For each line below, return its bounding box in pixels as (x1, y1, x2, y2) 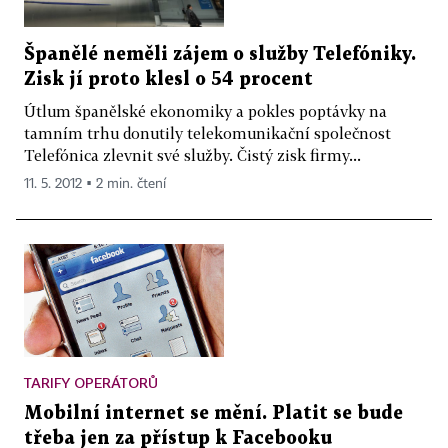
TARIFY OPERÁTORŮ (24, 373, 158, 391)
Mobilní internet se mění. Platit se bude (24, 404, 403, 422)
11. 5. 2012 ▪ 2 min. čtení (24, 177, 166, 192)
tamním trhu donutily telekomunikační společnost (24, 124, 391, 143)
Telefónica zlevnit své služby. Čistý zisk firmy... (24, 146, 361, 165)
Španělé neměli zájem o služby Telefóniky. (24, 46, 416, 64)
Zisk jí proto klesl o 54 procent (24, 71, 313, 89)
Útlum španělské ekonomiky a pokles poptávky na (24, 102, 387, 121)
